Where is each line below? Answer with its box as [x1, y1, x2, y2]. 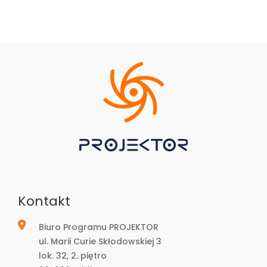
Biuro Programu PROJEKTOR [39, 221, 159, 234]
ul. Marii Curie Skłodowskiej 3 [39, 235, 162, 248]
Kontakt [18, 192, 70, 211]
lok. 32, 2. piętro [39, 250, 107, 262]
